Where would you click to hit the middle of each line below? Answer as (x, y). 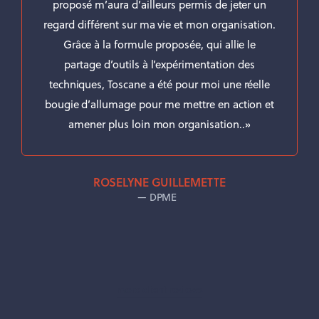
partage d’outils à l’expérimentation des (159, 64)
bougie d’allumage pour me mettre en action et (159, 104)
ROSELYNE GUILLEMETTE (159, 182)
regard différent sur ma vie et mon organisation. (159, 24)
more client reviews (159, 289)
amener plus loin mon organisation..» (159, 124)
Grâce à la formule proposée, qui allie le (159, 44)
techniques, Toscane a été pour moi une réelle (159, 84)
